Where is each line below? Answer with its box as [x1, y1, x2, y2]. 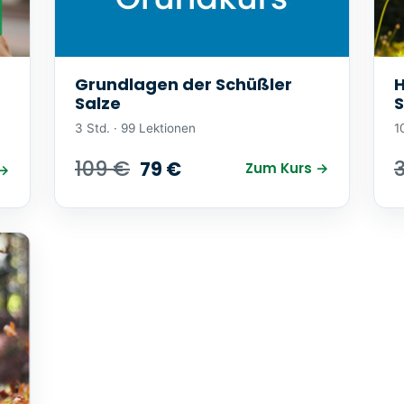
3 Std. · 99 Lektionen [75, 120, 196, 135]
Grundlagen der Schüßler [75, 73, 292, 96]
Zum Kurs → [245, 159, 329, 179]
